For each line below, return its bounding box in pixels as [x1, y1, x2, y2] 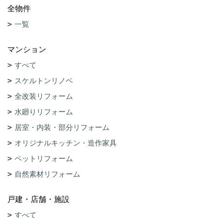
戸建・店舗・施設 [7, 195, 70, 203]
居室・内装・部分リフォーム [15, 123, 109, 131]
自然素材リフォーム [15, 169, 80, 178]
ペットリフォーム [15, 154, 73, 163]
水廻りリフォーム [15, 107, 73, 116]
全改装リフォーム [15, 91, 73, 100]
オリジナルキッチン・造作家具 [15, 138, 117, 147]
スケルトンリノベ [15, 76, 73, 85]
